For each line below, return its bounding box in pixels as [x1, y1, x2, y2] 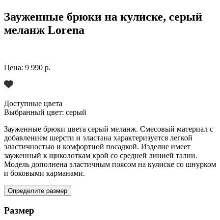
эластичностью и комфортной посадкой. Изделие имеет [4, 142, 191, 151]
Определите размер [8, 187, 67, 194]
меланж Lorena [4, 23, 84, 36]
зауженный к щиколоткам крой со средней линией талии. [4, 151, 197, 160]
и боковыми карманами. [4, 168, 85, 177]
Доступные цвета [4, 99, 62, 108]
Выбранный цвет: [4, 108, 66, 116]
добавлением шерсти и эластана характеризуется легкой [4, 133, 192, 142]
